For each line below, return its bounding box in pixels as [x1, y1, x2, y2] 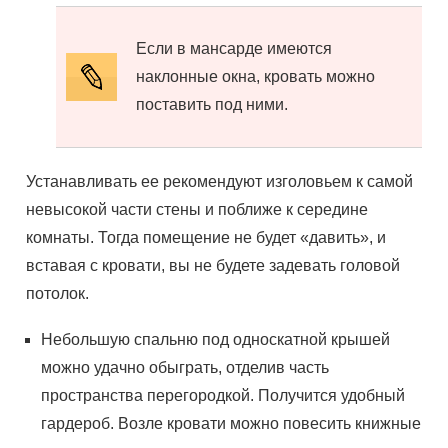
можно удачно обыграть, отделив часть [41, 359, 330, 376]
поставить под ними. [136, 96, 289, 113]
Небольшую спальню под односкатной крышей [41, 331, 391, 348]
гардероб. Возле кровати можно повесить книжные [41, 415, 422, 432]
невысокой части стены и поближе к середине [26, 201, 369, 218]
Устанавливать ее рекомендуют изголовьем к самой [26, 173, 414, 190]
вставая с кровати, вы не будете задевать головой [26, 257, 401, 274]
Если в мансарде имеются [136, 40, 333, 57]
